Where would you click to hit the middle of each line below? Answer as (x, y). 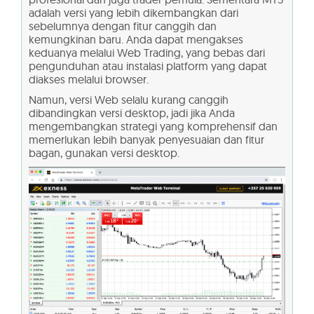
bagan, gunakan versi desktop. (104, 153)
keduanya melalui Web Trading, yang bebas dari (147, 53)
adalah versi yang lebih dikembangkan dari (134, 13)
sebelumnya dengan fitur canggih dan (123, 26)
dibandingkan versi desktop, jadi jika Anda (132, 113)
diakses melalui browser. (89, 80)
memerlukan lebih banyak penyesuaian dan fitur (146, 140)
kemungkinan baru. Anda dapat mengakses (136, 40)
